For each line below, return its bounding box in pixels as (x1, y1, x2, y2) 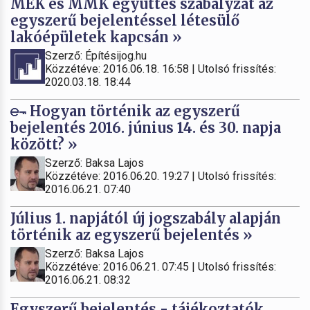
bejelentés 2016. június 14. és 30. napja (10, 118, 281, 136)
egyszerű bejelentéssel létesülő (10, 11, 239, 29)
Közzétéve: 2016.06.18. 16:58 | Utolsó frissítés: (45, 62, 276, 75)
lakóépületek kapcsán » (10, 28, 182, 46)
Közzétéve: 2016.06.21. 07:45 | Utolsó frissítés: (45, 259, 276, 273)
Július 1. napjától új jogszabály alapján (10, 209, 281, 227)
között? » (10, 135, 77, 153)
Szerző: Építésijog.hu (45, 48, 147, 62)
